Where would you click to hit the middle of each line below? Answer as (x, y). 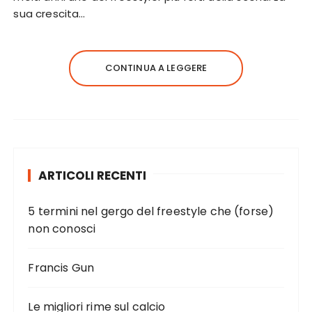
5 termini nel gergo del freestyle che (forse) (151, 212)
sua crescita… (49, 14)
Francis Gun (61, 268)
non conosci (62, 229)
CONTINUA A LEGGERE (156, 68)
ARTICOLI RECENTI (93, 176)
